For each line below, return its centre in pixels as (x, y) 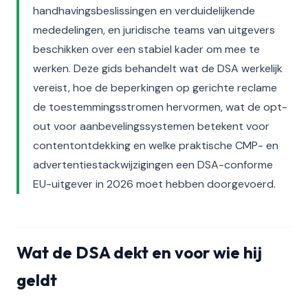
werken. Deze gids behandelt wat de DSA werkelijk (158, 68)
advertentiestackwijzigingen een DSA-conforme (153, 165)
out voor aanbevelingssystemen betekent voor (151, 126)
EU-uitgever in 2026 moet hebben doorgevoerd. (154, 184)
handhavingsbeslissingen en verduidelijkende (144, 11)
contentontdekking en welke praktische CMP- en (156, 145)
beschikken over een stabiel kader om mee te (146, 49)
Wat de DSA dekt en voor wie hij (139, 252)
